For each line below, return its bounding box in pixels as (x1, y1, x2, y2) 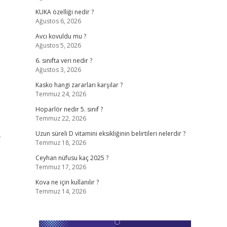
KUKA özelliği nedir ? (35, 8, 94, 16)
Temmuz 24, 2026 (35, 90, 86, 98)
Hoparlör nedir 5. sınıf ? (35, 105, 103, 113)
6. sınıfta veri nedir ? (35, 56, 92, 65)
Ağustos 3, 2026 (35, 65, 81, 74)
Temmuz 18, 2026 (35, 138, 86, 147)
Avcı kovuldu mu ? (35, 32, 86, 41)
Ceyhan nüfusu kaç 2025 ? (35, 154, 108, 162)
